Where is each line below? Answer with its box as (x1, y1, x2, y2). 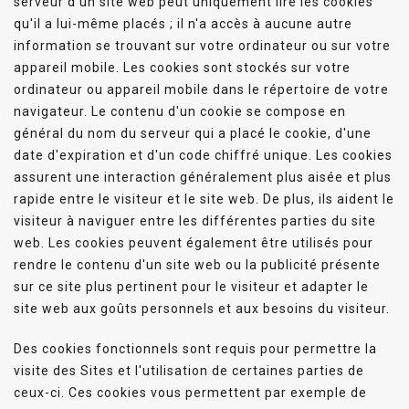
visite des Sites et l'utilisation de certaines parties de (14, 362, 364, 378)
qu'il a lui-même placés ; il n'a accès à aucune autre (14, 16, 352, 31)
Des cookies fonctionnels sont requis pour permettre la (14, 341, 377, 356)
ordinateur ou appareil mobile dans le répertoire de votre (14, 81, 389, 97)
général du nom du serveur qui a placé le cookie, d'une (14, 125, 372, 141)
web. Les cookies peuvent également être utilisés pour (14, 235, 373, 250)
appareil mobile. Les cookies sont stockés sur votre (14, 59, 351, 75)
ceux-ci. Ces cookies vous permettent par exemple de (14, 384, 367, 400)
